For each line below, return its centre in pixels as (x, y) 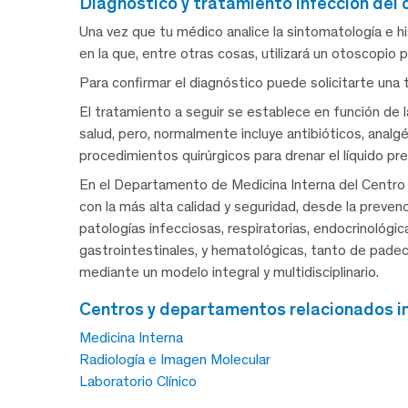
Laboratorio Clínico (138, 382)
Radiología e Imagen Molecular (175, 360)
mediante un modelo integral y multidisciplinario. (229, 272)
